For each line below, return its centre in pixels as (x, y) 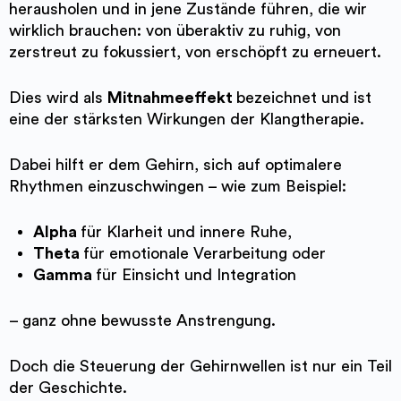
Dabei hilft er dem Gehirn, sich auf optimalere (175, 164)
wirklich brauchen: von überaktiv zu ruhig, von (175, 30)
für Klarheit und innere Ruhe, (186, 231)
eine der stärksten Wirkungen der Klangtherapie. (187, 119)
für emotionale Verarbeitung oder (205, 253)
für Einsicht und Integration (196, 274)
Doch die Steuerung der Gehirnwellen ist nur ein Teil (200, 366)
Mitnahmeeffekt (172, 97)
